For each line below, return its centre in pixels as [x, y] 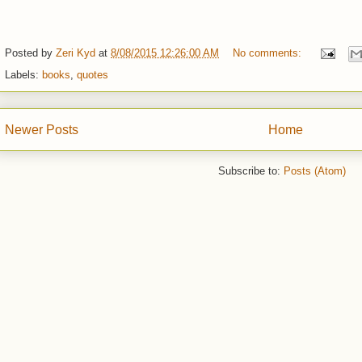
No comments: [269, 53]
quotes [93, 75]
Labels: [23, 75]
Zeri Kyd [76, 53]
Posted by [30, 53]
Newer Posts [42, 130]
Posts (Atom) [315, 170]
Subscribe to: [251, 170]
